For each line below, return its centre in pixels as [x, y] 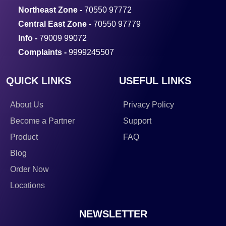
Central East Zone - [56, 24]
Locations [27, 186]
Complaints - [43, 52]
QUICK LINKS [39, 81]
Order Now [30, 169]
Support [137, 121]
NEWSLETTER [113, 214]
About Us [27, 105]
